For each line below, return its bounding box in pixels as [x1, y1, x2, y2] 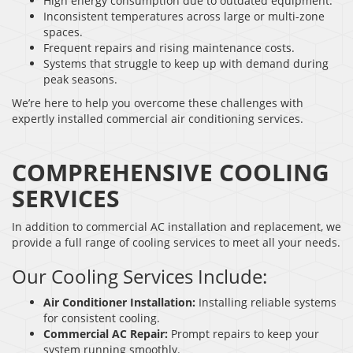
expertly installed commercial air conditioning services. [12, 110, 303, 126]
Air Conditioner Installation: [43, 294, 195, 310]
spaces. [43, 24, 83, 39]
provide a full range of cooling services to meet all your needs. [12, 234, 340, 250]
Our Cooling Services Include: [12, 262, 267, 289]
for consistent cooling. [43, 310, 160, 325]
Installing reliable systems [195, 294, 336, 310]
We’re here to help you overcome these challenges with [12, 95, 303, 110]
